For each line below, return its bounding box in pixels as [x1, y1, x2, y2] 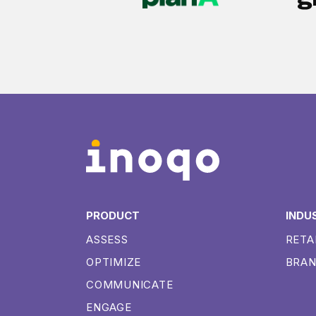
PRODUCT [86, 208, 140, 222]
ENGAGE [86, 300, 132, 314]
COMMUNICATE [86, 277, 174, 291]
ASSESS [86, 232, 128, 246]
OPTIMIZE [86, 255, 141, 269]
